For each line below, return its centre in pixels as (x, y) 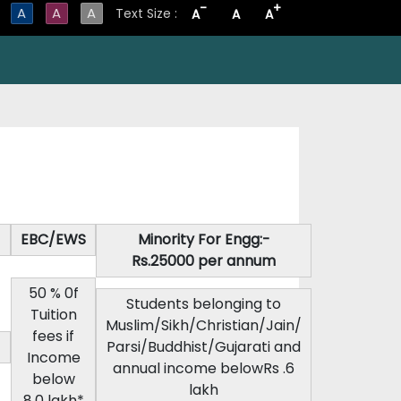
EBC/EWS (53, 239)
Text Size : (148, 14)
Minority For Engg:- (204, 239)
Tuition (53, 315)
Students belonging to (204, 304)
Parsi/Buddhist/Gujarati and (204, 347)
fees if (53, 336)
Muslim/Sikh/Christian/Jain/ (204, 325)
